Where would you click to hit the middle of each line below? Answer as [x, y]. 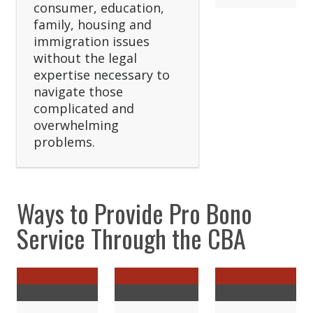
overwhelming [76, 125]
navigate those [78, 92]
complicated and [84, 109]
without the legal [85, 58]
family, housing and [93, 25]
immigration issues [92, 42]
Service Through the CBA [131, 238]
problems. [64, 142]
